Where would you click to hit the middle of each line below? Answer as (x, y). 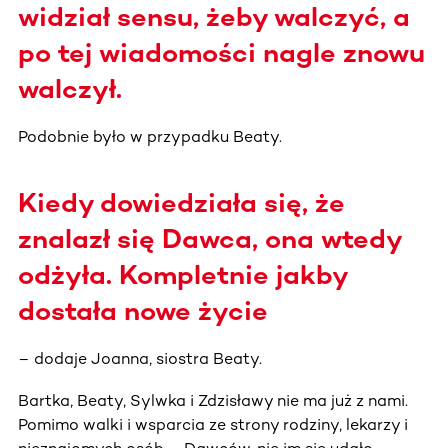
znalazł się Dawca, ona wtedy (209, 238)
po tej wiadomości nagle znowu (221, 52)
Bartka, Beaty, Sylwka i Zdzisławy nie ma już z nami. (213, 400)
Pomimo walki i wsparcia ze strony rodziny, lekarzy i (213, 424)
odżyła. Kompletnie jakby (182, 274)
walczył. (70, 88)
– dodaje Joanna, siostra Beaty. (140, 358)
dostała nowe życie (143, 310)
